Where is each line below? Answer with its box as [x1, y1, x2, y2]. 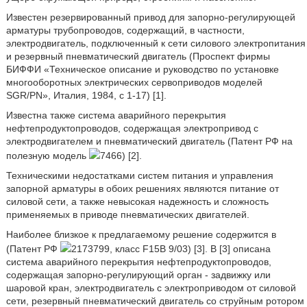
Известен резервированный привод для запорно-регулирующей [5, 12, 295, 23]
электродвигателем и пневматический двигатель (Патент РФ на [5, 136, 293, 147]
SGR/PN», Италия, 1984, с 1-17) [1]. [5, 90, 167, 101]
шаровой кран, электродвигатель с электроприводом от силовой [5, 282, 296, 293]
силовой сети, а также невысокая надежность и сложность [5, 196, 269, 207]
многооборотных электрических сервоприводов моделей [5, 77, 262, 88]
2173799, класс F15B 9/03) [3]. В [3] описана [71, 243, 271, 254]
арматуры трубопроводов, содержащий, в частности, [5, 25, 245, 36]
